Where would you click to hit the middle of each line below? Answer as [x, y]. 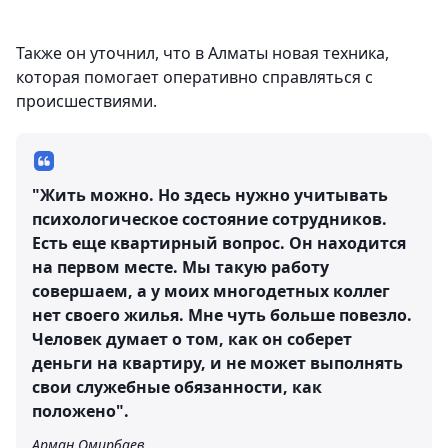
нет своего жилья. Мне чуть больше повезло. [222, 315]
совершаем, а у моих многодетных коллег [211, 291]
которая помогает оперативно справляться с [194, 77]
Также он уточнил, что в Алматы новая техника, [202, 53]
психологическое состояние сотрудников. [209, 219]
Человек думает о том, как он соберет [192, 339]
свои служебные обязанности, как [177, 387]
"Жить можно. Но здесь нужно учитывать [210, 195]
